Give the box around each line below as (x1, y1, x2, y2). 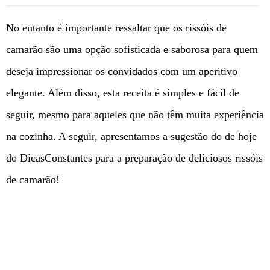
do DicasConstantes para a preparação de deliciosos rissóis (6, 152, 263, 164)
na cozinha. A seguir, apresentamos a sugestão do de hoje (6, 130, 257, 142)
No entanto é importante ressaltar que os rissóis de (6, 22, 227, 34)
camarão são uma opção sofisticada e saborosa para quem (6, 43, 258, 55)
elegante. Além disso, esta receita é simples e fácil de (6, 87, 239, 99)
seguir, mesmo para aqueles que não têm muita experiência (6, 108, 264, 121)
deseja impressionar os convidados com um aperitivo (6, 65, 237, 77)
